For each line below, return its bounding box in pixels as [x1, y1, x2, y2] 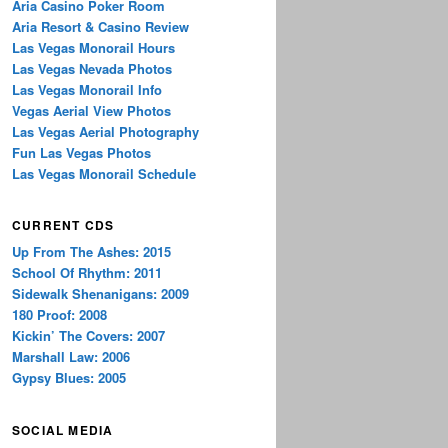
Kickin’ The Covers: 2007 [12, 326, 165, 346]
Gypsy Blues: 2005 [12, 368, 126, 388]
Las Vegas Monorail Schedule [12, 163, 196, 183]
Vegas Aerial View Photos [12, 100, 171, 120]
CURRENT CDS [12, 216, 115, 235]
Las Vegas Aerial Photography [12, 121, 199, 141]
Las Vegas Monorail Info [12, 79, 162, 99]
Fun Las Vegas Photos [12, 142, 151, 162]
